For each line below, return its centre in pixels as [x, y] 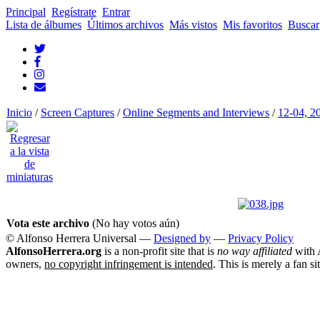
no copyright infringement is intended [129, 264]
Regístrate [74, 12]
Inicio [19, 112]
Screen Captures [77, 112]
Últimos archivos [125, 25]
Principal [26, 12]
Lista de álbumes [44, 25]
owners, [25, 264]
